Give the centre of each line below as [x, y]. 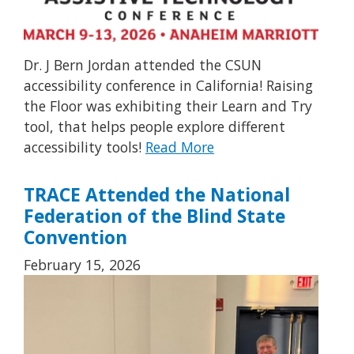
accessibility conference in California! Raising [168, 86]
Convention [75, 238]
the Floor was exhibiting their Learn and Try [168, 106]
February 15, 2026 [82, 265]
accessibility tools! [85, 147]
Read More [180, 147]
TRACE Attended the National [157, 195]
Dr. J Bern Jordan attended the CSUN [143, 65]
